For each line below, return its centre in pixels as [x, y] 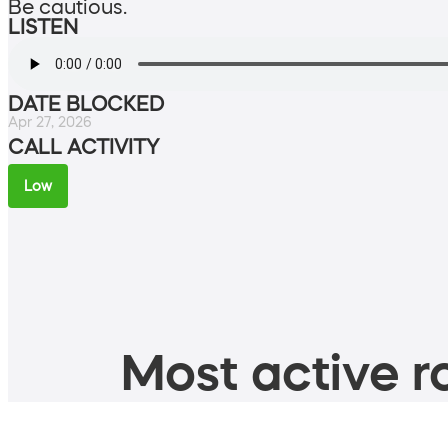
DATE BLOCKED [86, 103]
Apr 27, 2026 [50, 121]
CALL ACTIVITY [83, 146]
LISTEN [43, 26]
